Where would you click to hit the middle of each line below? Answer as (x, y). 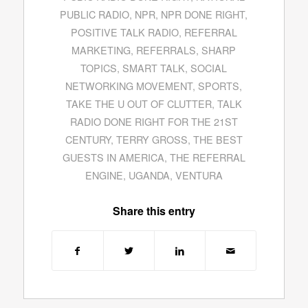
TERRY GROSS (152, 140)
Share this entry (154, 211)
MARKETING (101, 50)
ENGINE (104, 175)
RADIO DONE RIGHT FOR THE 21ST (154, 122)
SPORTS (219, 86)
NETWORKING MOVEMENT (129, 86)
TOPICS (99, 68)
